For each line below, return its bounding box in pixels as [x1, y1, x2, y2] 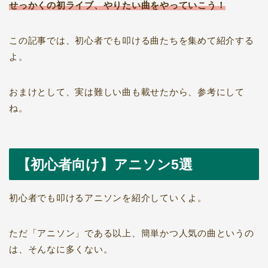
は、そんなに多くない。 [9, 244, 113, 255]
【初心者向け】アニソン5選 [17, 157, 193, 173]
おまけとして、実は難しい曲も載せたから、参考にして [9, 86, 245, 97]
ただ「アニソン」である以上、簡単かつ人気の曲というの [9, 228, 254, 239]
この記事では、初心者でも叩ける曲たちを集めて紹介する [9, 35, 254, 45]
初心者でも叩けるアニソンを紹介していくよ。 [9, 193, 207, 203]
